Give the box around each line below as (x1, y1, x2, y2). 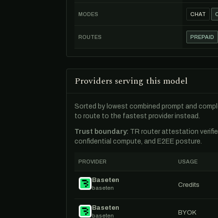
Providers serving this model (74, 74, 188, 88)
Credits (178, 181, 200, 188)
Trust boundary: (74, 128, 128, 135)
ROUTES (78, 34, 102, 40)
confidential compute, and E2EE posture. (74, 138, 202, 145)
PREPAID (190, 34, 214, 40)
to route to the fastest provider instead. (74, 112, 200, 120)
